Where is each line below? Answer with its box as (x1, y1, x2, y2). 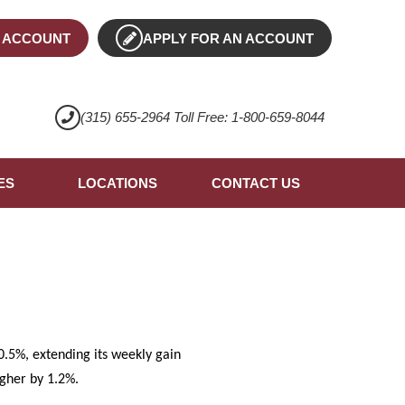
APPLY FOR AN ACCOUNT (143, 31, 315, 47)
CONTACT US (211, 175, 300, 192)
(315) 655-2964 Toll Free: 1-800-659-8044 (80, 109, 325, 126)
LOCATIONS (77, 175, 157, 192)
